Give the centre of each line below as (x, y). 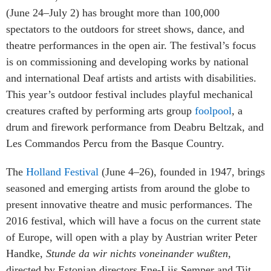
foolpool (213, 110)
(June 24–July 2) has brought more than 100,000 (113, 12)
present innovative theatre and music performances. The (129, 204)
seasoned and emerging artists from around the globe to (128, 188)
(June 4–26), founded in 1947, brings (182, 171)
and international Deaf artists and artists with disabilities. (131, 78)
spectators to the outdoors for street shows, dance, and (125, 29)
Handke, (26, 253)
